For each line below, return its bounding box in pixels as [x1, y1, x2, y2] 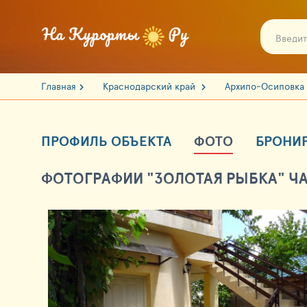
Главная [41, 79, 76, 93]
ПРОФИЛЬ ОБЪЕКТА [41, 131, 171, 151]
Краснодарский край [103, 79, 198, 93]
